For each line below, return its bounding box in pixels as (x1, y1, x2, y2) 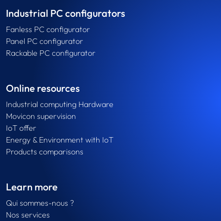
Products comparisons (6, 147, 83, 157)
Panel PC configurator (6, 36, 83, 46)
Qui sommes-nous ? (6, 198, 74, 208)
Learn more (6, 181, 58, 193)
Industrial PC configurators (6, 7, 125, 20)
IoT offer (6, 123, 37, 133)
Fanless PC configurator (6, 24, 90, 35)
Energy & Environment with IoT (6, 135, 113, 145)
